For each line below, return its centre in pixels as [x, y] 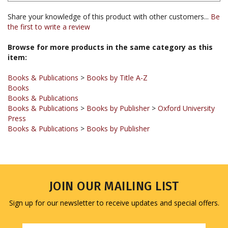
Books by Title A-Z [117, 61]
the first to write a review [49, 10]
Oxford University [186, 91]
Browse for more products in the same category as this [110, 30]
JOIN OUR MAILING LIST [114, 169]
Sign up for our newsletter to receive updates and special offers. [114, 186]
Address [129, 221]
